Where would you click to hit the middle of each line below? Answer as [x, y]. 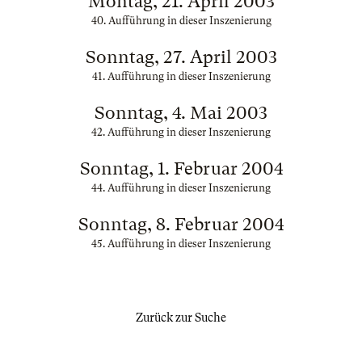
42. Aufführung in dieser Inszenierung [181, 132]
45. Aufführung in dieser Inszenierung [181, 244]
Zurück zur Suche [181, 318]
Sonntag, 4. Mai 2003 [181, 113]
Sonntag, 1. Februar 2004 [181, 168]
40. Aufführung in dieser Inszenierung [181, 21]
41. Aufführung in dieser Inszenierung [181, 76]
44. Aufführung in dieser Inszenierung [181, 188]
